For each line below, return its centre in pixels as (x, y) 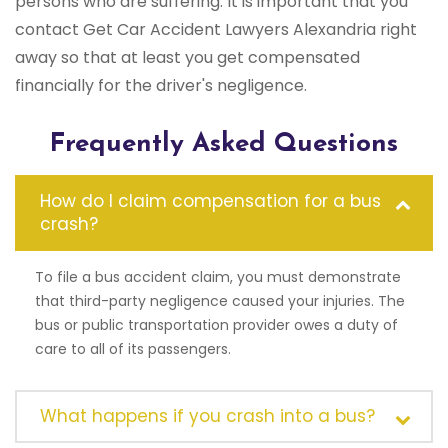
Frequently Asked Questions (224, 145)
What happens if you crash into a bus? (207, 416)
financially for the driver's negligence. (161, 86)
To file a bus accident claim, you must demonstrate (218, 277)
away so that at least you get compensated (187, 58)
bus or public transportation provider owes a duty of (216, 325)
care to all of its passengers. (133, 349)
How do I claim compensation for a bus (210, 201)
